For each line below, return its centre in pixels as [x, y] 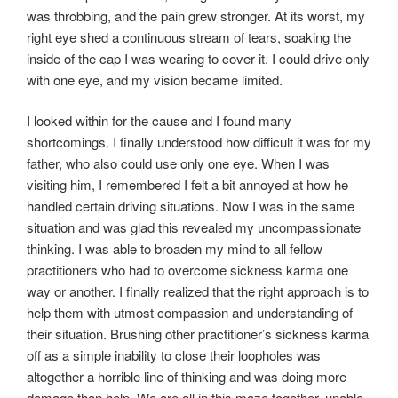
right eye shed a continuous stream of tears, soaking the [189, 36]
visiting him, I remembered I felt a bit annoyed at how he [187, 185]
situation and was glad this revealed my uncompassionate [194, 227]
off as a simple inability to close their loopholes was [174, 355]
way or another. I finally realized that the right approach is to [198, 291]
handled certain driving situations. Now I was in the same [191, 206]
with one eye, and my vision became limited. [155, 79]
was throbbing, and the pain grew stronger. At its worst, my [196, 15]
